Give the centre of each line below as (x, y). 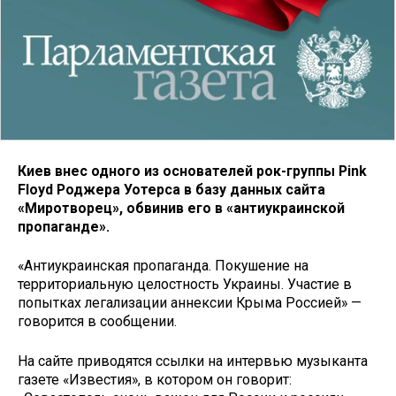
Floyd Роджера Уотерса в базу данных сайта (171, 189)
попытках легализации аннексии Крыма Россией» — (190, 303)
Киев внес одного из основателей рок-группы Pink (192, 171)
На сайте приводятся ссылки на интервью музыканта (193, 362)
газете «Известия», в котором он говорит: (155, 380)
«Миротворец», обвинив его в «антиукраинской (181, 208)
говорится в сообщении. (97, 322)
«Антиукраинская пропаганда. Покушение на (163, 266)
